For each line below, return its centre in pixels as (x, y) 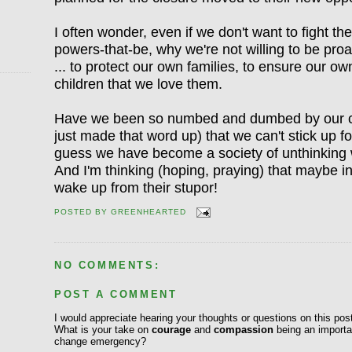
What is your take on (103, 330)
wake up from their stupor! (136, 187)
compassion (244, 330)
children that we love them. (138, 84)
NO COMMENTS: (107, 265)
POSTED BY (83, 212)
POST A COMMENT (116, 295)
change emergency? (100, 342)
